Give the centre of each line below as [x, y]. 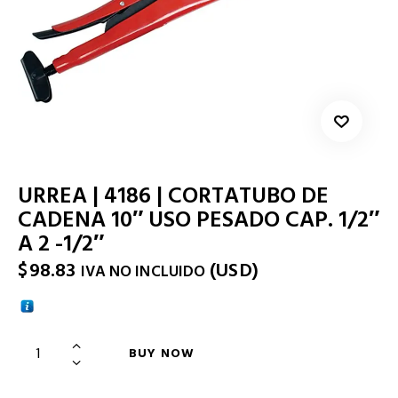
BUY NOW [162, 353]
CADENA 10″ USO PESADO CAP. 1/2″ [199, 219]
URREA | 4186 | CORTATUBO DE [173, 195]
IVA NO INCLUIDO [143, 272]
